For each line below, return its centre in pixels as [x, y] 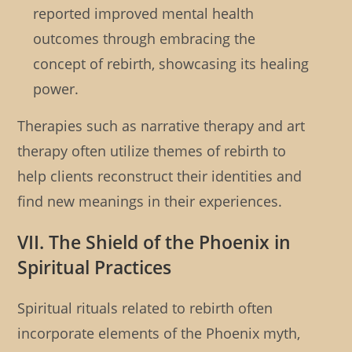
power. [56, 89]
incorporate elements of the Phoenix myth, [159, 334]
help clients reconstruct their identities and [160, 176]
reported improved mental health [144, 14]
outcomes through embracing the [145, 39]
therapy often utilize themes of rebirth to [152, 151]
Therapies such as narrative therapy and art [161, 126]
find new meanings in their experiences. [150, 202]
